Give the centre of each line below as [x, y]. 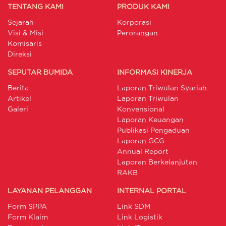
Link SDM [133, 207]
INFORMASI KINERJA [154, 72]
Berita [18, 88]
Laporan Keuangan [150, 120]
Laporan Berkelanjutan [157, 162]
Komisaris [25, 44]
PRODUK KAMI [143, 7]
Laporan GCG [140, 141]
